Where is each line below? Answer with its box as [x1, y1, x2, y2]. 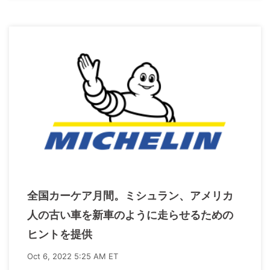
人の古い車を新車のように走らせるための [27, 209, 233, 222]
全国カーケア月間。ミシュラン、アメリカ [27, 189, 233, 202]
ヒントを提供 [27, 228, 92, 241]
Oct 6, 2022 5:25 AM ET [27, 251, 118, 262]
